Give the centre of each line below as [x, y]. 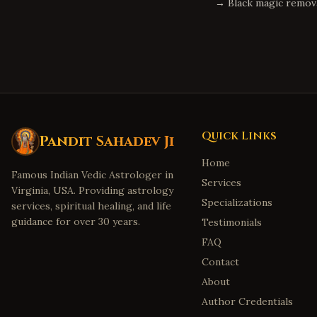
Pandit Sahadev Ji [107, 141]
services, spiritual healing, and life [91, 206]
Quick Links [239, 136]
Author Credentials [247, 301]
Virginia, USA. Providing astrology [92, 190]
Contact [220, 262]
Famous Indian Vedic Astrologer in [92, 175]
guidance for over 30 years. [76, 221]
